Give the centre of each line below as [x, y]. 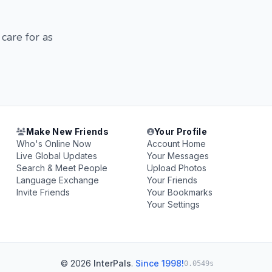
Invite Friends [43, 192]
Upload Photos [176, 168]
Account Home [176, 144]
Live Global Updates [57, 156]
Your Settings [173, 204]
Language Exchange [58, 180]
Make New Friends [67, 131]
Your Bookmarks [179, 192]
